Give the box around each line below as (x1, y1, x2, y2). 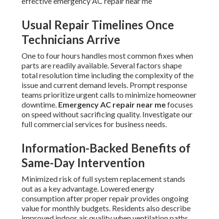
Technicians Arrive (22, 32, 120, 47)
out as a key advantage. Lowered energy (22, 184, 154, 194)
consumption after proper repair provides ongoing (22, 194, 189, 203)
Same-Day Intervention (22, 155, 145, 170)
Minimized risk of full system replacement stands (22, 174, 185, 184)
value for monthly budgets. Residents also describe (22, 203, 191, 213)
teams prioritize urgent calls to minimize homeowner (22, 90, 197, 100)
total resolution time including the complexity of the (22, 70, 194, 80)
